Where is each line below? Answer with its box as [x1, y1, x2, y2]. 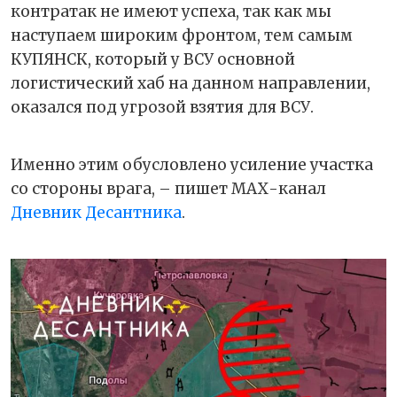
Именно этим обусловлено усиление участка [11, 155, 373, 175]
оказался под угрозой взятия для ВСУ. [11, 97, 314, 118]
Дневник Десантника [11, 203, 182, 223]
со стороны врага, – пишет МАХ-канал [11, 179, 326, 199]
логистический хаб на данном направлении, [11, 74, 370, 94]
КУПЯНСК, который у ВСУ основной [11, 50, 295, 70]
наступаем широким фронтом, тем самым [11, 26, 353, 46]
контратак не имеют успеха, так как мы [11, 2, 331, 22]
